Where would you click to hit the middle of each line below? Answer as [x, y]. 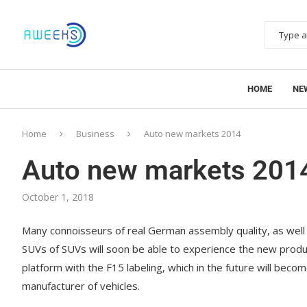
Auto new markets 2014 [192, 133]
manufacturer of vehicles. [81, 285]
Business [95, 133]
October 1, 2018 [58, 197]
